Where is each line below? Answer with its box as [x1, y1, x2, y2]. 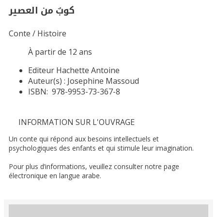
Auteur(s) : [28, 76, 65, 87]
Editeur [28, 65, 56, 76]
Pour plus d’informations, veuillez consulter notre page [9, 162, 179, 171]
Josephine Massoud [67, 76, 139, 87]
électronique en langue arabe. [9, 171, 101, 181]
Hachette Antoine [56, 65, 120, 76]
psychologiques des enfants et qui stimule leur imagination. [9, 143, 194, 153]
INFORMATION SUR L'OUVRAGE [18, 117, 135, 128]
